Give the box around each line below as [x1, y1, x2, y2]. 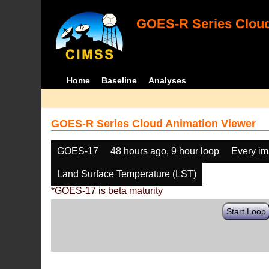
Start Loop [226, 207, 267, 216]
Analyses [148, 76, 186, 85]
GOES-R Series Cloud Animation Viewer [51, 118, 256, 130]
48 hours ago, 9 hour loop [110, 146, 220, 156]
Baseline [101, 76, 137, 85]
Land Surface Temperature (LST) [57, 169, 197, 179]
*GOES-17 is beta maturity [51, 186, 163, 196]
